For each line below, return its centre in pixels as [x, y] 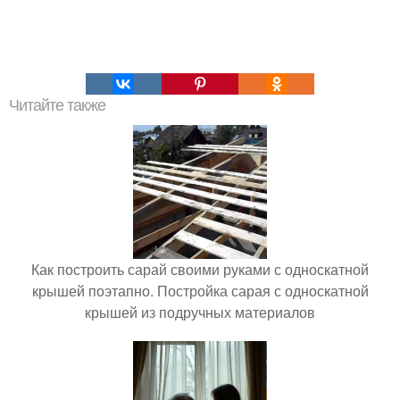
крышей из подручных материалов [200, 312]
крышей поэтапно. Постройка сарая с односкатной [200, 290]
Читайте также [57, 105]
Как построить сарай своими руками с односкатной [200, 269]
